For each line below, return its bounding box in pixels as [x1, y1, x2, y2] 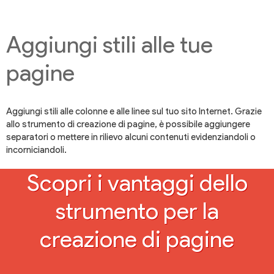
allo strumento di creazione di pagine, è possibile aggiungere [6, 119, 250, 130]
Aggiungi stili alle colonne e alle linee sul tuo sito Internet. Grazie [6, 106, 262, 117]
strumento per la [55, 197, 219, 225]
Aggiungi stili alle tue [6, 31, 213, 59]
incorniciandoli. [6, 144, 67, 156]
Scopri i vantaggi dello [26, 169, 248, 197]
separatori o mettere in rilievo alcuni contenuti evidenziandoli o [6, 131, 256, 143]
